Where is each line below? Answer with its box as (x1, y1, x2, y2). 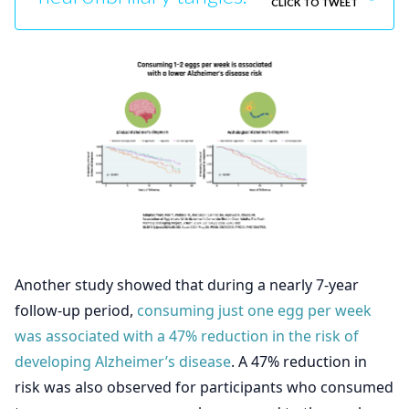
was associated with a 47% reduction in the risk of (15, 325, 359, 346)
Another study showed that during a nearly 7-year (15, 274, 359, 295)
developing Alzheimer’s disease (15, 351, 231, 372)
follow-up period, (15, 299, 137, 320)
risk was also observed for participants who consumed (15, 376, 393, 397)
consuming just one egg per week (137, 299, 372, 320)
